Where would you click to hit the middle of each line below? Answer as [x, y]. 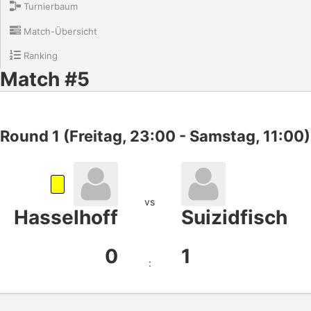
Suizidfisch [234, 217]
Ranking [40, 56]
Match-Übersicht [59, 32]
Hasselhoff [66, 217]
